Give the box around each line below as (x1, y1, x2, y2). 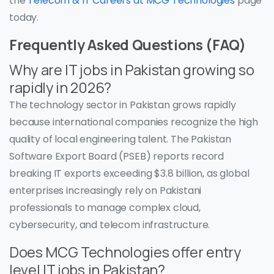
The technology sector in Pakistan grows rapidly (9, 98, 236, 113)
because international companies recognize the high (9, 115, 258, 130)
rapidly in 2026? (9, 78, 111, 98)
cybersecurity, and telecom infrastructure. (9, 218, 210, 232)
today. (9, 10, 39, 25)
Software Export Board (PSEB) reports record (9, 149, 224, 164)
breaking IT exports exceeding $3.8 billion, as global (9, 166, 250, 181)
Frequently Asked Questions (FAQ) (9, 35, 246, 55)
